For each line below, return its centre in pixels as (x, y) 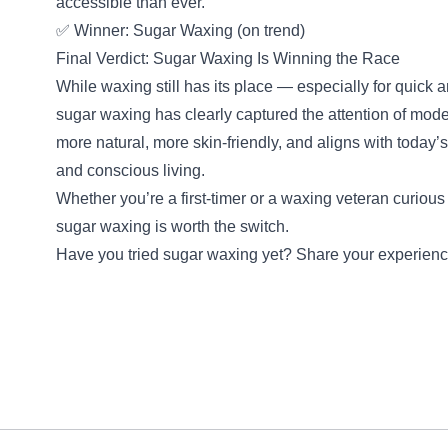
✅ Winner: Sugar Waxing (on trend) (180, 30)
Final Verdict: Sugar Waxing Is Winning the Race (228, 58)
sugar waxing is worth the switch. (172, 226)
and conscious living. (130, 170)
